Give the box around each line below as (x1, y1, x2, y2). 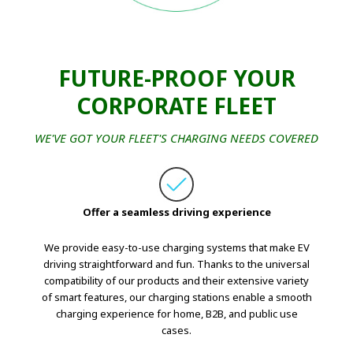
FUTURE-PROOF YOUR (58, 62, 295, 93)
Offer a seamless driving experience (82, 204, 271, 219)
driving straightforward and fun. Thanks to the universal (43, 256, 310, 271)
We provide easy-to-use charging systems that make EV (43, 240, 310, 255)
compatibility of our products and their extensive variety (44, 273, 309, 288)
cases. (162, 322, 191, 337)
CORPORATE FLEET (76, 90, 277, 121)
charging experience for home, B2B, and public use (55, 306, 298, 321)
